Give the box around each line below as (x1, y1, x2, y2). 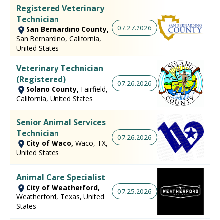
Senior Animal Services (16, 117, 106, 128)
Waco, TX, (75, 138, 108, 148)
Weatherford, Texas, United (16, 192, 104, 201)
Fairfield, (81, 84, 108, 94)
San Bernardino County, (26, 24, 109, 34)
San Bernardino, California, (16, 33, 101, 43)
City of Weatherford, (26, 182, 100, 192)
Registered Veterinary (16, 2, 104, 14)
